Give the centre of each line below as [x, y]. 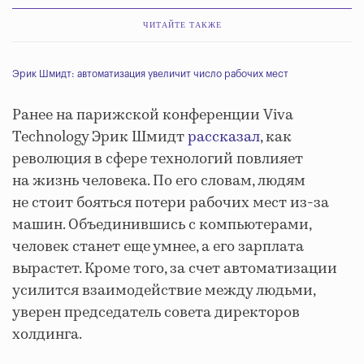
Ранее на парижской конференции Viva [153, 116]
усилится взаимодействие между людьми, [164, 291]
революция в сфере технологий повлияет [158, 160]
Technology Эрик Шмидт [100, 138]
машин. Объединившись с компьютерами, [162, 225]
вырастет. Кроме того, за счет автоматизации [175, 269]
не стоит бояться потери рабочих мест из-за [171, 204]
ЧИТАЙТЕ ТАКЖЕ [182, 25]
